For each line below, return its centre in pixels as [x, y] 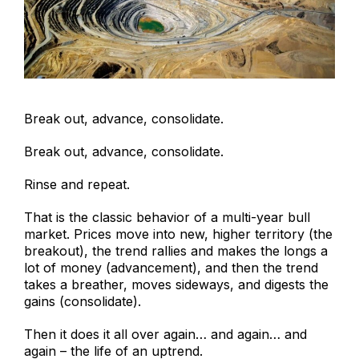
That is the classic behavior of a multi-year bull [167, 217]
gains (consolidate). [85, 301]
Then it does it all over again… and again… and [165, 334]
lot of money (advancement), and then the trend [171, 267]
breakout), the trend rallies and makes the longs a [176, 250]
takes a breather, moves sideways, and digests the [176, 284]
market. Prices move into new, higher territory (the [178, 234]
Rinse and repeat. [77, 184]
